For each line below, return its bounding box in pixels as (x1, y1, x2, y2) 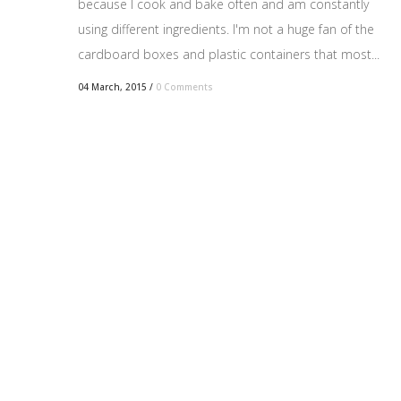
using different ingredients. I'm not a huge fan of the (78, 20, 374, 38)
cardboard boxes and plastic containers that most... (78, 45, 380, 63)
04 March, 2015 (78, 80, 147, 93)
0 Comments (156, 80, 213, 93)
